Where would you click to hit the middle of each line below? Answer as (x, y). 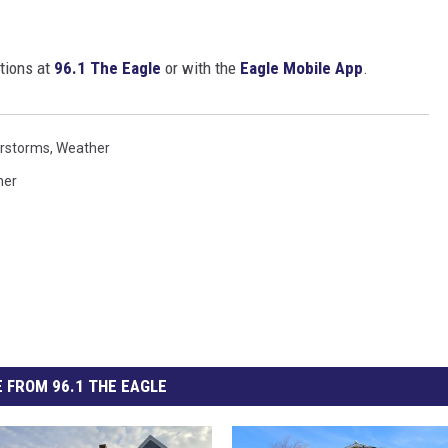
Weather (83, 148)
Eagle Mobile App (301, 68)
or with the (200, 68)
